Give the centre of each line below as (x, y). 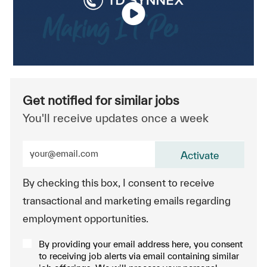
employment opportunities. (85, 218)
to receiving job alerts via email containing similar (139, 256)
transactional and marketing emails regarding (126, 200)
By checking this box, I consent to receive (118, 182)
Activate (200, 155)
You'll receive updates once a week (115, 118)
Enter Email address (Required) (93, 145)
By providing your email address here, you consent (140, 244)
